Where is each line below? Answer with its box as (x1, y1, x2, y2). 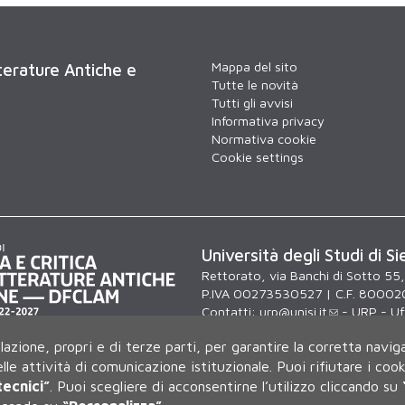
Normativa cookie (212, 131, 316, 147)
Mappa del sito (212, 59, 297, 75)
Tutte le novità (212, 77, 298, 93)
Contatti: (201, 304, 259, 320)
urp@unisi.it (259, 304, 327, 320)
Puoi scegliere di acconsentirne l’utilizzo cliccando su (57, 378, 403, 394)
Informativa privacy (212, 113, 325, 129)
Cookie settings (212, 149, 304, 165)
